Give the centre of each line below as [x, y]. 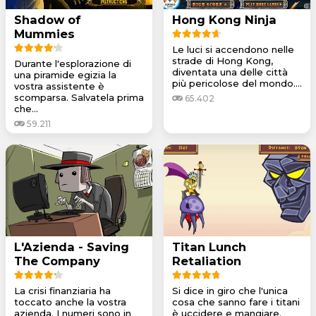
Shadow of [48, 19]
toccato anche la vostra [70, 302]
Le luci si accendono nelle [233, 49]
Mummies [44, 34]
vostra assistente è [59, 86]
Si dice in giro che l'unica [230, 290]
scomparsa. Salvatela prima [79, 97]
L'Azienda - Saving [72, 247]
